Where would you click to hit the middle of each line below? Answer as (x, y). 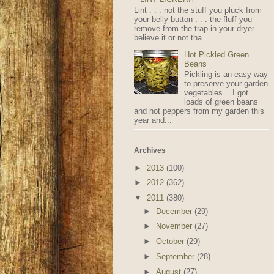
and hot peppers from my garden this (199, 111)
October (172, 242)
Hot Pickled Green (216, 54)
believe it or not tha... (171, 37)
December (176, 211)
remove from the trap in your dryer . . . (201, 28)
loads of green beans (221, 102)
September (177, 256)
